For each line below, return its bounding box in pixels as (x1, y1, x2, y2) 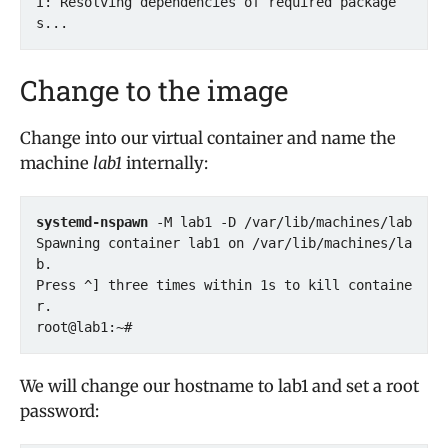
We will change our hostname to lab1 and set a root (20, 376, 419, 397)
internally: (126, 153, 208, 174)
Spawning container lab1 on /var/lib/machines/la (36, 235, 412, 251)
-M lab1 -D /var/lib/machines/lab (148, 214, 412, 230)
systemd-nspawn (36, 214, 148, 230)
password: (20, 401, 99, 422)
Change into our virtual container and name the (20, 128, 396, 149)
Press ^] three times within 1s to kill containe (36, 277, 412, 293)
